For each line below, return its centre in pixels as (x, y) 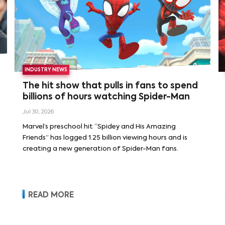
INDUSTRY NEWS (46, 70)
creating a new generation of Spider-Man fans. (101, 149)
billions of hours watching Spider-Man (106, 97)
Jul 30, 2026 (38, 113)
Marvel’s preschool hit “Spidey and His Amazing (99, 127)
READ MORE (51, 195)
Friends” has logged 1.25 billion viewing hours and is (105, 138)
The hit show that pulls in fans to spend (110, 86)
